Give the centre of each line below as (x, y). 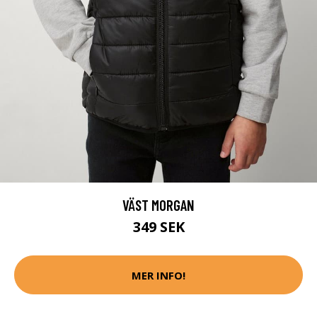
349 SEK (158, 227)
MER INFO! (158, 275)
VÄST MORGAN (158, 205)
